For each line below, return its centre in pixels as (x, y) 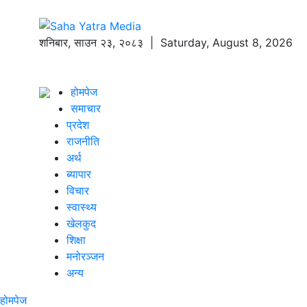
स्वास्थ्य (82, 207)
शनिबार (53, 42)
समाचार (86, 108)
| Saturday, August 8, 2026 (218, 42)
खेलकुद (81, 223)
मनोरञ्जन (85, 256)
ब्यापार (79, 174)
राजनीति (83, 141)
